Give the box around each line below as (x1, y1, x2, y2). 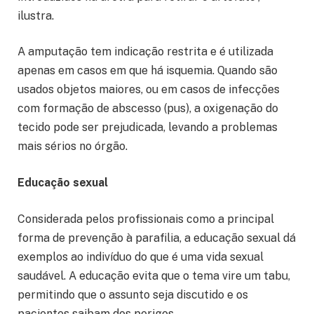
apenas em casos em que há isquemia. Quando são (18, 64, 278, 78)
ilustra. (18, 8, 54, 22)
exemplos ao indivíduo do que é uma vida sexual (18, 250, 264, 264)
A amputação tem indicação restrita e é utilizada (18, 45, 273, 59)
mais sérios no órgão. (18, 139, 128, 153)
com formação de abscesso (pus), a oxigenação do (18, 102, 278, 116)
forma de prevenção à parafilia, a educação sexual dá (18, 231, 296, 245)
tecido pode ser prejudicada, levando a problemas (18, 121, 278, 135)
